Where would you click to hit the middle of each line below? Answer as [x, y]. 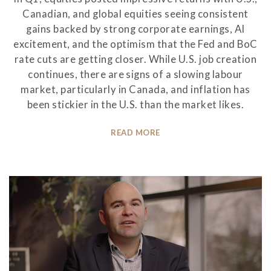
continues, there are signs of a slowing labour [135, 74]
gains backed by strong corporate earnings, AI [135, 29]
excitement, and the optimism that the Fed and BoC [135, 44]
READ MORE [135, 132]
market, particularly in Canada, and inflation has [135, 89]
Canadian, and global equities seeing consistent [135, 14]
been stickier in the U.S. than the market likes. [135, 104]
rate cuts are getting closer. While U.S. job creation [135, 59]
